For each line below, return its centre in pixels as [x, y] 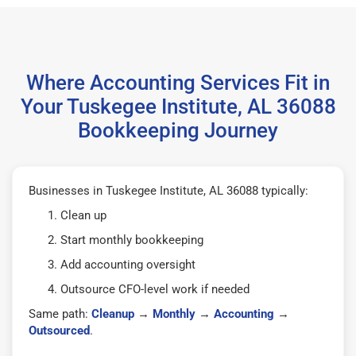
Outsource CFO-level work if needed [155, 289]
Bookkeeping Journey [178, 130]
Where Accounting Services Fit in [178, 82]
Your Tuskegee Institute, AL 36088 [178, 106]
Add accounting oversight [128, 264]
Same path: [60, 313]
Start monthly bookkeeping [132, 240]
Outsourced [59, 330]
